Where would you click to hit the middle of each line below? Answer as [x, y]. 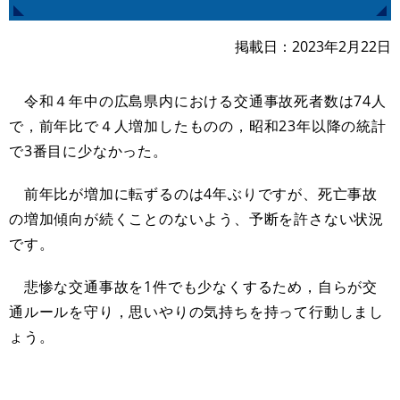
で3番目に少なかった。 [88, 150]
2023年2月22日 [342, 46]
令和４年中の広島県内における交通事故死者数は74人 [198, 100]
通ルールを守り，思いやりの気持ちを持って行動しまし [196, 311]
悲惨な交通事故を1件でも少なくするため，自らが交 [193, 286]
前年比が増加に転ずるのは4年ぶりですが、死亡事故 [193, 193]
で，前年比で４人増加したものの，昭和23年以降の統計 [198, 125]
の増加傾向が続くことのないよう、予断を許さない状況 [196, 218]
